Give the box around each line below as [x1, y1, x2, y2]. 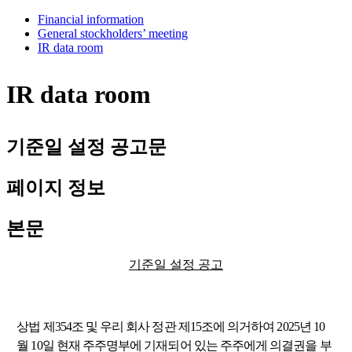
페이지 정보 [6, 178, 105, 199]
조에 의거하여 [200, 319, 277, 333]
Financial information [38, 13, 144, 27]
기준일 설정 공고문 [6, 137, 167, 158]
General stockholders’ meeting [38, 27, 188, 41]
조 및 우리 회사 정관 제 [71, 319, 190, 333]
